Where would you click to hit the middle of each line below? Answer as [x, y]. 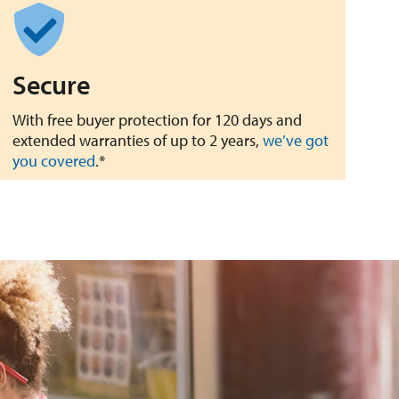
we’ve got [296, 141]
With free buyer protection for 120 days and [157, 120]
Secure [51, 85]
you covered [54, 161]
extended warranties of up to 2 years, [138, 141]
